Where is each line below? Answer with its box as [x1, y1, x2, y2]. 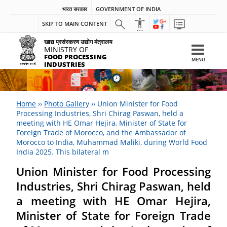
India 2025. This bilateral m [16, 146, 109, 157]
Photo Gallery [44, 98, 90, 108]
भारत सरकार [62, 5, 87, 13]
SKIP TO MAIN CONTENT [42, 20, 107, 27]
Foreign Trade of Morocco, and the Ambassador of [16, 127, 186, 137]
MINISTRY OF [44, 45, 89, 54]
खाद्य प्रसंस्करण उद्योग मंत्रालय [44, 38, 113, 46]
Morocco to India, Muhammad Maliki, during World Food [16, 137, 208, 147]
